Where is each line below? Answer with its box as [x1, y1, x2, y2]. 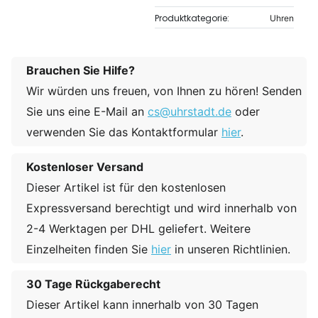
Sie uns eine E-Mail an [26, 104, 148, 119]
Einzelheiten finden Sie [26, 242, 151, 257]
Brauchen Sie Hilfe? [26, 63, 135, 78]
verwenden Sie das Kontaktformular [26, 125, 221, 140]
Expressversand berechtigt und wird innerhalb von [26, 201, 297, 216]
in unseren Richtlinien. [171, 242, 290, 257]
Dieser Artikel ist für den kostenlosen [26, 180, 226, 195]
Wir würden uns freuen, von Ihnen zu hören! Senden [26, 84, 302, 99]
